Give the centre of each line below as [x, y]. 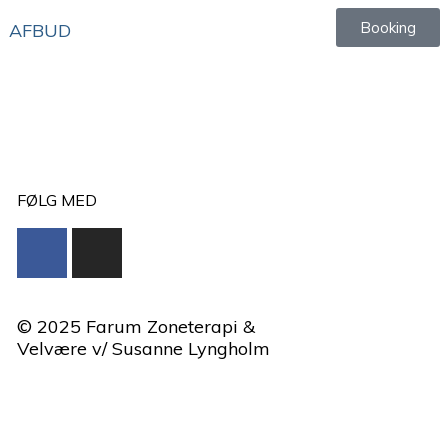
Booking [388, 27]
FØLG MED [57, 200]
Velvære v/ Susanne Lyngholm [144, 349]
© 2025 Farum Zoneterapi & [136, 327]
